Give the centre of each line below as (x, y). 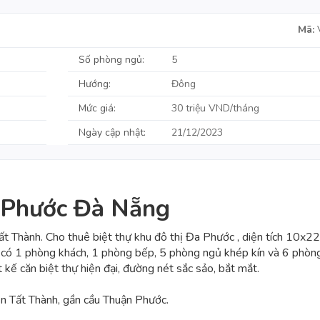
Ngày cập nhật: (112, 132)
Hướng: (95, 84)
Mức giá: (97, 108)
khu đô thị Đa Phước (184, 237)
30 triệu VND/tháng (216, 108)
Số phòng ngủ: (112, 59)
